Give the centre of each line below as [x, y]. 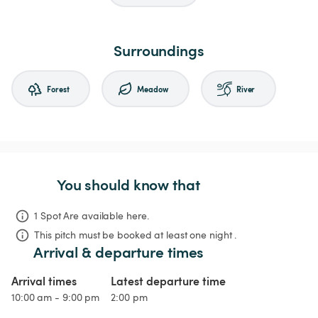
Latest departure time [169, 281]
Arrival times [44, 281]
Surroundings [159, 50]
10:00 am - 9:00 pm [56, 297]
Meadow [153, 88]
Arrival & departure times [119, 252]
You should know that [128, 185]
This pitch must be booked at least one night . [136, 235]
